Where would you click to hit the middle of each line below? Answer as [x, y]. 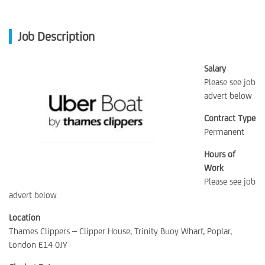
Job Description [56, 36]
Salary [215, 68]
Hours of [220, 154]
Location [25, 217]
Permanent [224, 132]
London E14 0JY [38, 245]
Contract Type [230, 118]
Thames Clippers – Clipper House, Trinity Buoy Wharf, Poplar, [120, 231]
